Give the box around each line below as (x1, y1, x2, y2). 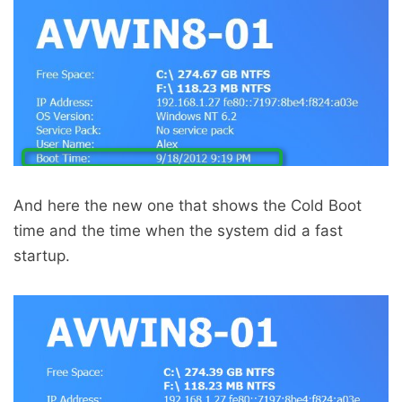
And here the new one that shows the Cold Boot (13, 197, 362, 215)
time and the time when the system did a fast (13, 222, 343, 240)
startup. (13, 247, 70, 266)
